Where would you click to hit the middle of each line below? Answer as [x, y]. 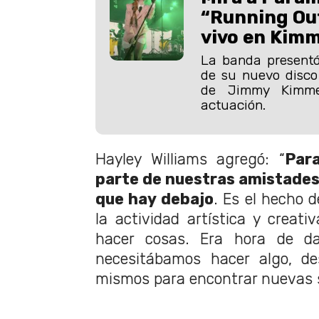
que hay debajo [155, 199]
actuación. [233, 105]
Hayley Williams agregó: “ [190, 159]
